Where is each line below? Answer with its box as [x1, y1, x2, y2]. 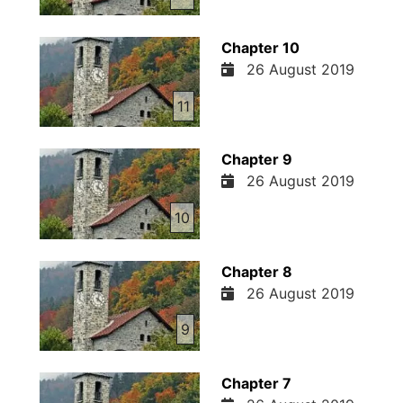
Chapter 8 [220, 262, 292, 281]
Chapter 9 [220, 150, 292, 169]
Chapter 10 [220, 39, 300, 58]
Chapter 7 [220, 373, 291, 392]
